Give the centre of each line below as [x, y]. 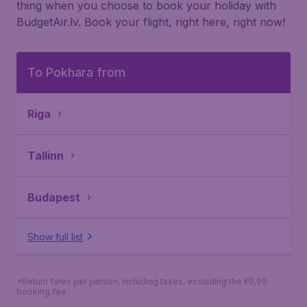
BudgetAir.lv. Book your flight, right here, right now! [151, 22]
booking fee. [42, 292]
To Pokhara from [76, 72]
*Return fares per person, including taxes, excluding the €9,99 [142, 281]
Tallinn [46, 156]
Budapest [54, 197]
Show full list [55, 236]
